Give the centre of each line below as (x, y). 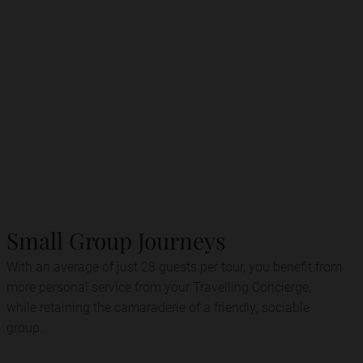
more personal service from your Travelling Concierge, (159, 286)
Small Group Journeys (116, 240)
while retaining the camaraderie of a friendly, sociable (158, 307)
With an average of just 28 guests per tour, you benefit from (174, 266)
